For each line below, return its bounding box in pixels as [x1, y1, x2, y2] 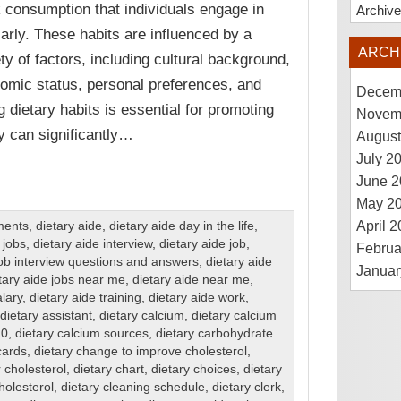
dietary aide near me [132, 273, 250, 287]
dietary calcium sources [14, 327, 149, 341]
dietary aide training [29, 291, 141, 305]
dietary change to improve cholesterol [33, 345, 247, 359]
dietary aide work [148, 291, 245, 305]
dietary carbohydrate [155, 327, 273, 341]
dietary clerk [211, 380, 281, 395]
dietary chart [73, 363, 144, 377]
